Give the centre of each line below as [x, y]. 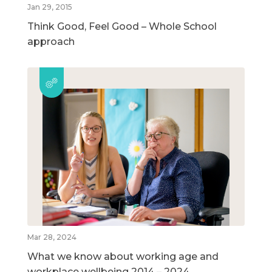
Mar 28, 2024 [52, 237]
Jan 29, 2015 [50, 7]
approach [51, 41]
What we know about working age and [123, 257]
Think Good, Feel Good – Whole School [122, 26]
